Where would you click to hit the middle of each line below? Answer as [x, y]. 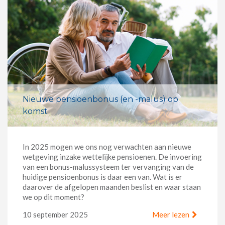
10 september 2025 [55, 215]
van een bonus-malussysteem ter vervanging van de [108, 167]
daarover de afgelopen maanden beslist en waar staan [112, 187]
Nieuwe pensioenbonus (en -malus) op [100, 99]
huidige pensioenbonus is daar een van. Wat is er [102, 177]
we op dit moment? [53, 197]
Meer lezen [171, 215]
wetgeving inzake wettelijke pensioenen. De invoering [112, 157]
